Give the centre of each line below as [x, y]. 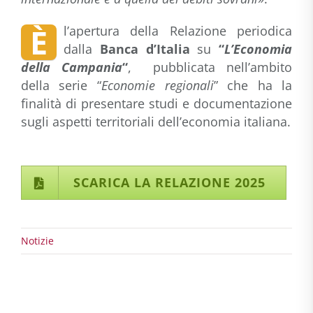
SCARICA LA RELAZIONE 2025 [169, 182]
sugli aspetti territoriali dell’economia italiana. [155, 122]
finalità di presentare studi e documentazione [156, 103]
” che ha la [253, 85]
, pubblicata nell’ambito [210, 67]
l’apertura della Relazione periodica [178, 31]
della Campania [71, 67]
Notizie [37, 241]
